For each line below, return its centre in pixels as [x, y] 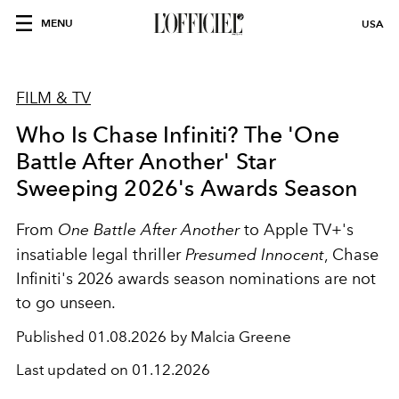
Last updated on [74, 370]
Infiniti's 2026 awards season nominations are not [196, 279]
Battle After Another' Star [147, 161]
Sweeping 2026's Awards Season [187, 188]
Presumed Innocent [255, 254]
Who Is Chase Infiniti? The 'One [178, 134]
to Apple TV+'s [297, 230]
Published [52, 337]
